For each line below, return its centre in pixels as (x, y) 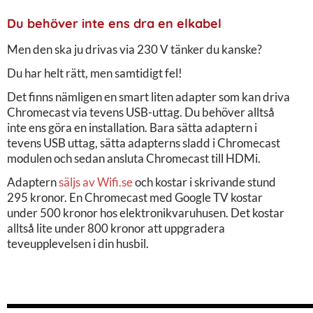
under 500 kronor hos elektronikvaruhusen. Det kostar (146, 212)
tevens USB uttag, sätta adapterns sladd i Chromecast (144, 143)
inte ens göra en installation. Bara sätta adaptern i (132, 127)
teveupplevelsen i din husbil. (78, 243)
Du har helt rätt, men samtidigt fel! (95, 73)
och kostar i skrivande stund (204, 182)
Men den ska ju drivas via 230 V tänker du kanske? (134, 49)
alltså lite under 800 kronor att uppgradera (116, 228)
